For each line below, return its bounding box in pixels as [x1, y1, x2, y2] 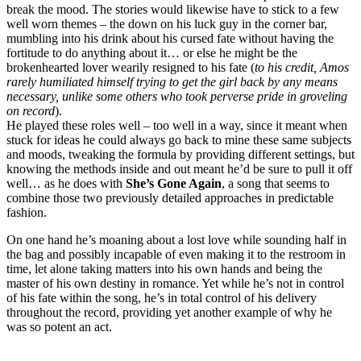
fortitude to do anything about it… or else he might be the [6, 46, 297, 60]
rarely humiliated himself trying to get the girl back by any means [6, 75, 338, 89]
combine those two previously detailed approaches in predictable [6, 191, 334, 205]
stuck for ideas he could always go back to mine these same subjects [6, 133, 351, 147]
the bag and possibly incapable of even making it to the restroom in [6, 247, 346, 262]
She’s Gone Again [126, 176, 222, 191]
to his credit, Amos [255, 60, 349, 75]
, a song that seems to [222, 176, 330, 191]
